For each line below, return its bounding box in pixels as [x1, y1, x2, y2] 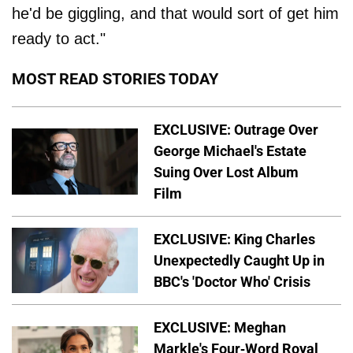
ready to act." [12, 30, 106, 48]
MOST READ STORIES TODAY [12, 69, 218, 89]
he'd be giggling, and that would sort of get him [12, 5, 339, 23]
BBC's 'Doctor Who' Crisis [154, 273, 310, 290]
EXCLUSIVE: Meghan [154, 318, 286, 336]
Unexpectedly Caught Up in [154, 251, 325, 269]
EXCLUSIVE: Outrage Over [154, 121, 318, 139]
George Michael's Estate [154, 143, 307, 160]
